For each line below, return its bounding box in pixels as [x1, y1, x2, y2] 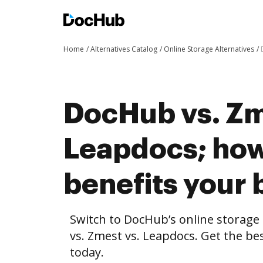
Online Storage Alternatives [164, 44, 254, 54]
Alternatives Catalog [90, 44, 157, 54]
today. [70, 244, 104, 260]
